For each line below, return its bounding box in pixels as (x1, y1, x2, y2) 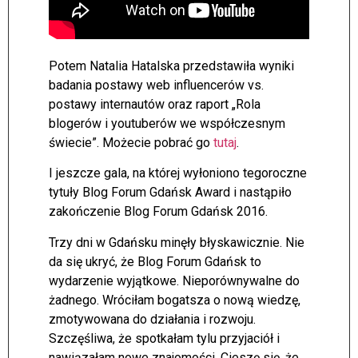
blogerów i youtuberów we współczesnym (49, 115, 285, 131)
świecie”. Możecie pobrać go (49, 134, 213, 150)
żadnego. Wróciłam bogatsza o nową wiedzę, (49, 292, 300, 308)
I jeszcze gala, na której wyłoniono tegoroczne (49, 165, 307, 181)
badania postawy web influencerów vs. (49, 77, 264, 93)
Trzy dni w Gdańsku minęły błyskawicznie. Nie (49, 234, 304, 250)
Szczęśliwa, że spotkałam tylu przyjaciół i (49, 330, 280, 346)
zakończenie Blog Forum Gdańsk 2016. (49, 204, 268, 220)
